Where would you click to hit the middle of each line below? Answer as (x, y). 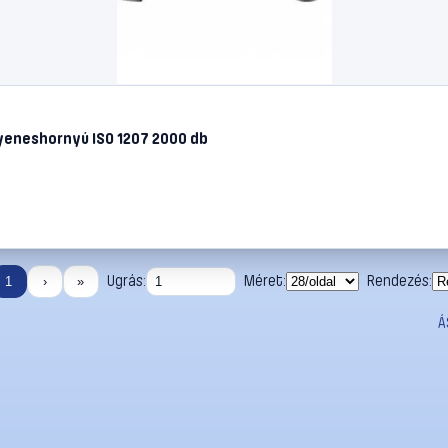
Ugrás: (126, 281)
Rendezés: (399, 281)
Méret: (264, 281)
